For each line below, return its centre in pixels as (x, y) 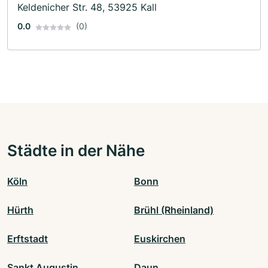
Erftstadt (28, 239)
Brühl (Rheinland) (174, 210)
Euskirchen (160, 239)
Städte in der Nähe (76, 150)
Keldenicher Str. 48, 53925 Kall (87, 7)
